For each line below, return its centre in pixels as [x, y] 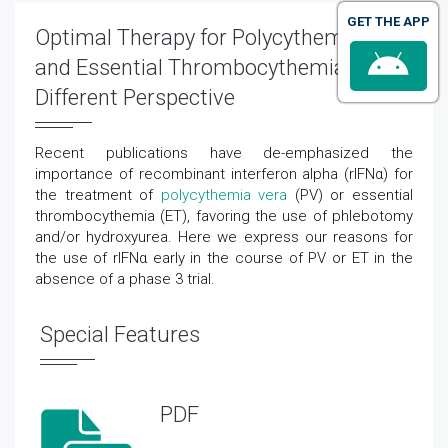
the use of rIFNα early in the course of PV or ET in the [224, 258]
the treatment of [98, 195]
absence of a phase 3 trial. [125, 279]
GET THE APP [388, 21]
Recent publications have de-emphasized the [224, 153]
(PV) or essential [350, 195]
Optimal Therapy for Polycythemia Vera [223, 37]
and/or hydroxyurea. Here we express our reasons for [224, 237]
